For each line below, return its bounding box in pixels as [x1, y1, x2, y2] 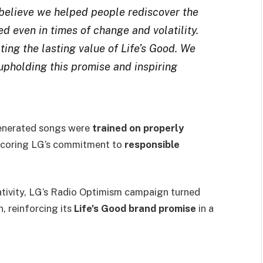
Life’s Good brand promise [74, 203, 196, 215]
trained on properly [92, 122, 184, 134]
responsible [124, 138, 180, 150]
